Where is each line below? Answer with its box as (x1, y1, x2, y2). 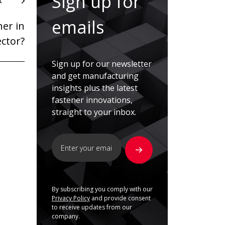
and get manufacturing (52, 70, 139, 82)
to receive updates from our (52, 203, 132, 212)
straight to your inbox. (52, 106, 136, 118)
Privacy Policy (52, 194, 90, 203)
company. (52, 212, 80, 221)
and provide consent (90, 194, 151, 203)
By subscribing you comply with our (52, 185, 153, 194)
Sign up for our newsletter (52, 58, 152, 70)
